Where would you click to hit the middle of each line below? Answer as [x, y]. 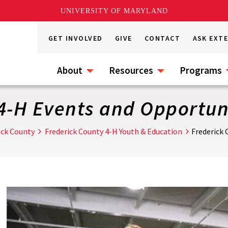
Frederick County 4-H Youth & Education [113, 131]
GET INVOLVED [76, 38]
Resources [131, 70]
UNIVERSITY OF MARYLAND [114, 11]
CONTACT [163, 38]
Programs [201, 70]
